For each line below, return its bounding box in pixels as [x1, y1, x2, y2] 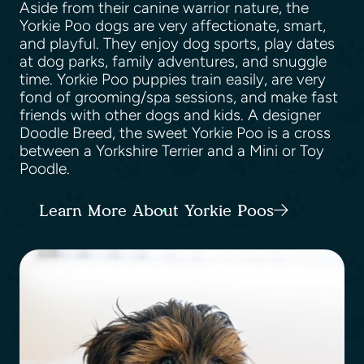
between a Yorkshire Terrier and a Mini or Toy [19, 141, 324, 161]
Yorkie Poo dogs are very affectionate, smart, [19, 16, 326, 36]
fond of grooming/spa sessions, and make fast [19, 88, 338, 107]
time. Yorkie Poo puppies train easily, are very [19, 70, 326, 89]
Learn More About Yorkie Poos [39, 201, 274, 221]
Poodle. [19, 159, 78, 179]
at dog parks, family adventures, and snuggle [19, 52, 327, 71]
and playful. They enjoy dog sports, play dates [19, 34, 335, 54]
